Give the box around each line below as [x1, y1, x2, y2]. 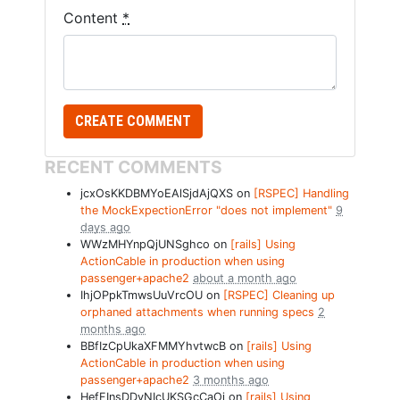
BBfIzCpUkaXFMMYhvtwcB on [80, 339, 246, 354]
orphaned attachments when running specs [80, 305, 318, 320]
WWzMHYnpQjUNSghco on [80, 237, 230, 252]
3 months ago [193, 373, 269, 387]
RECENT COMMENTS [45, 156, 222, 179]
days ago [80, 221, 130, 235]
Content [63, 9, 122, 28]
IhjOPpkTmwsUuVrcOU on [80, 288, 223, 303]
